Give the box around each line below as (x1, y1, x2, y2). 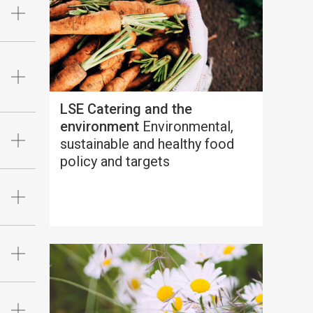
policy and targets (59, 152, 170, 170)
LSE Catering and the (59, 100, 192, 117)
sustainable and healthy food (59, 135, 234, 152)
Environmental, (138, 117, 233, 135)
